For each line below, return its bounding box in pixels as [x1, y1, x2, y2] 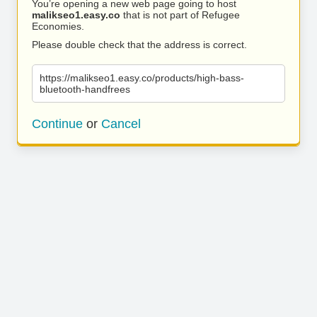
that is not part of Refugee [120, 9, 240, 21]
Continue [32, 117, 83, 131]
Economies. [32, 21, 84, 32]
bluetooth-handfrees [40, 83, 130, 95]
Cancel [101, 117, 141, 131]
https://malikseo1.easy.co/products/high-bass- [40, 72, 244, 83]
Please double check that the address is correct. [32, 39, 247, 50]
